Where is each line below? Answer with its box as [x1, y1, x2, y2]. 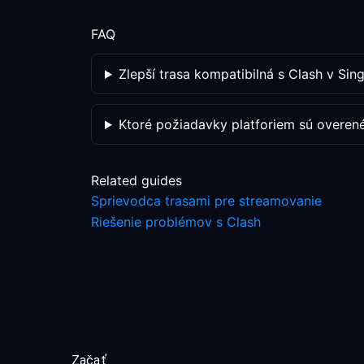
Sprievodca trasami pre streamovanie [91, 193, 322, 209]
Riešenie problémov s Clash [91, 214, 261, 230]
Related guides [91, 172, 182, 188]
